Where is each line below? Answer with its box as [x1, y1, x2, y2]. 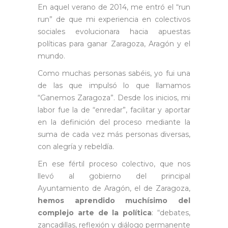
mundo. [38, 51, 65, 61]
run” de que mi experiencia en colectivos [38, 14, 190, 24]
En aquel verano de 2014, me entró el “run [38, 2, 190, 12]
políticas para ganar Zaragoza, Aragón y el [38, 39, 190, 48]
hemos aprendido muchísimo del [38, 195, 190, 205]
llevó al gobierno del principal [38, 171, 190, 181]
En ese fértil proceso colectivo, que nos [38, 159, 190, 168]
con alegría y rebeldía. [38, 141, 114, 151]
